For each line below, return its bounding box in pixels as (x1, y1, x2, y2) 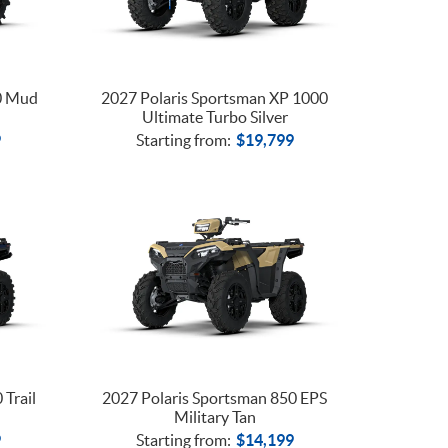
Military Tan (173, 408, 256, 427)
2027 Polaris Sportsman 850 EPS (102, 389, 328, 408)
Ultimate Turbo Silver (141, 107, 288, 126)
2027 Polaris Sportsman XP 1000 (101, 88, 329, 107)
